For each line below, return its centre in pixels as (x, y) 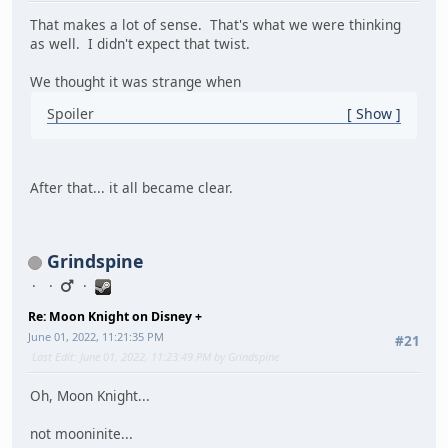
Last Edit (53, 356)
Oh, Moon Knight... (90, 396)
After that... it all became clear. (131, 188)
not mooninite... (81, 434)
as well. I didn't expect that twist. (140, 44)
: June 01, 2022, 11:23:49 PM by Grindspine (176, 356)
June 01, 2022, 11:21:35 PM (96, 336)
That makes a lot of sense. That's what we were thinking (215, 25)
